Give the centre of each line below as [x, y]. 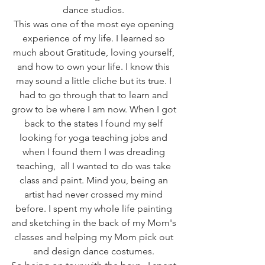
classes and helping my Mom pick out [95, 237]
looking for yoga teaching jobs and [95, 137]
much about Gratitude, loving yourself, [95, 52]
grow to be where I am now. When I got [95, 109]
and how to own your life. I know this [95, 66]
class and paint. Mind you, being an [95, 180]
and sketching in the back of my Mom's [95, 222]
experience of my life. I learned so [95, 38]
